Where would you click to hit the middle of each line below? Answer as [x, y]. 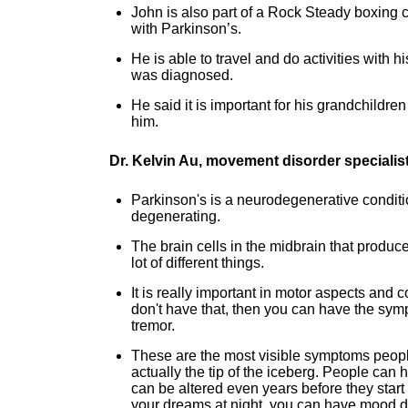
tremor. [153, 326]
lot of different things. [198, 263]
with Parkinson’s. [186, 29]
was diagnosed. [182, 75]
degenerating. [176, 216]
